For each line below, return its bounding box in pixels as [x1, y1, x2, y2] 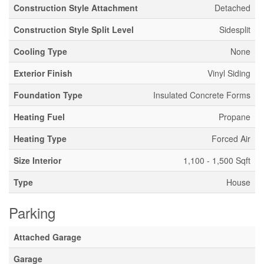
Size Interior [14, 154, 61, 166]
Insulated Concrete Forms [153, 89, 250, 101]
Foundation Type [14, 89, 82, 101]
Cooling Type [14, 45, 67, 57]
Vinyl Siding [207, 67, 250, 79]
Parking [9, 202, 55, 223]
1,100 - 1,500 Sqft [183, 154, 250, 166]
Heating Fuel [14, 111, 65, 123]
